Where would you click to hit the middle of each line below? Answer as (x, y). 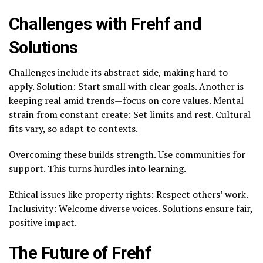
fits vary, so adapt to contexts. (73, 128)
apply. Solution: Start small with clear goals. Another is (126, 86)
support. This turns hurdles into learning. (97, 168)
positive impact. (43, 222)
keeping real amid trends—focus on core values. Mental (126, 100)
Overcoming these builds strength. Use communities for (127, 154)
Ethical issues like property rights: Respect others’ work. (128, 194)
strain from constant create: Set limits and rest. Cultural (130, 114)
